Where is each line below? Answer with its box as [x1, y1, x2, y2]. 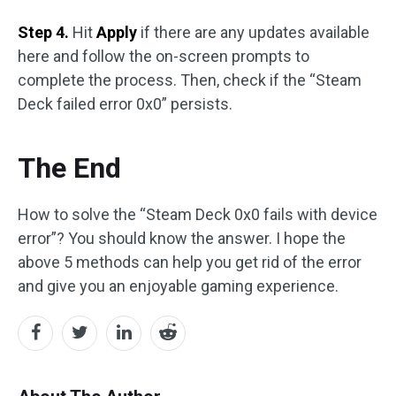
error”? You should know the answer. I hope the [18, 228, 346, 247]
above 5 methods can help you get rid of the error [18, 252, 362, 271]
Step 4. [18, 22, 72, 42]
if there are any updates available [141, 22, 369, 42]
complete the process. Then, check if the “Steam [18, 70, 362, 89]
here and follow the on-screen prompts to [18, 46, 309, 65]
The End [18, 150, 121, 185]
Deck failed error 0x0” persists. [18, 94, 232, 113]
